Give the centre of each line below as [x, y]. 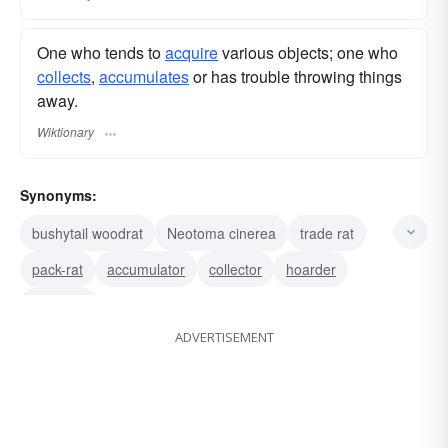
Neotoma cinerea [221, 232]
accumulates [144, 77]
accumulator [146, 268]
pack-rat [57, 268]
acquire [191, 53]
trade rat [327, 232]
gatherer [59, 304]
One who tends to [101, 53]
